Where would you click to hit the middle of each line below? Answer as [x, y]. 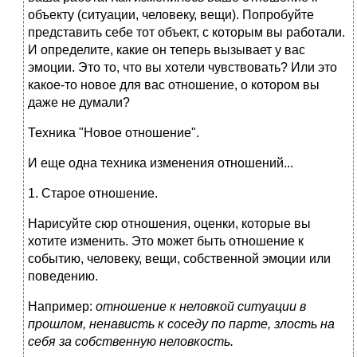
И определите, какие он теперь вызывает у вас [167, 50]
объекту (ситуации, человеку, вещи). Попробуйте [171, 15]
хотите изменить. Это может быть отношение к [166, 241]
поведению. [63, 277]
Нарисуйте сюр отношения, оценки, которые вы [169, 224]
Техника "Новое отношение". [114, 133]
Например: [62, 307]
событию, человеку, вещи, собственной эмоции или [179, 259]
